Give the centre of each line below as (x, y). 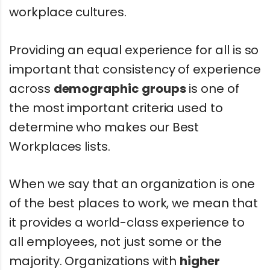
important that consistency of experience (135, 69)
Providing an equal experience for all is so (134, 50)
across (31, 88)
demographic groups (120, 88)
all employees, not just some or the (115, 242)
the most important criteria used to (116, 108)
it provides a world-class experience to (127, 223)
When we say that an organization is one (132, 184)
